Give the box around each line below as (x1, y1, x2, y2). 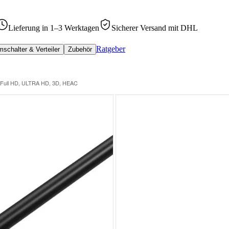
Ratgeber (96, 44, 125, 53)
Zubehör (68, 45, 92, 53)
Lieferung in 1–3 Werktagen (8, 24, 99, 32)
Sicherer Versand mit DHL (111, 24, 198, 32)
